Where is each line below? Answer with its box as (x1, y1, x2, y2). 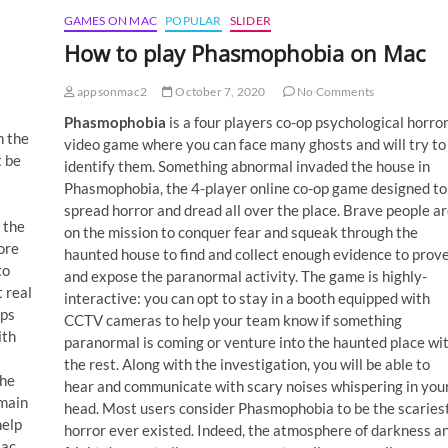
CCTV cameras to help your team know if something (63, 310, 402, 329)
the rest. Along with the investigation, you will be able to (63, 354, 430, 373)
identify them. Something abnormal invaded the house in (63, 156, 430, 175)
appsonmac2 (74, 83, 147, 99)
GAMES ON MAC (63, 12, 157, 28)
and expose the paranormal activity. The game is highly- (63, 266, 427, 285)
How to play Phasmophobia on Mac (63, 37, 426, 68)
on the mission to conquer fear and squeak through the (63, 222, 418, 241)
